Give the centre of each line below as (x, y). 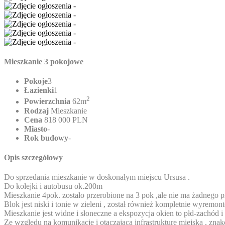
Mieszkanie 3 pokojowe (44, 62)
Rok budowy (46, 138)
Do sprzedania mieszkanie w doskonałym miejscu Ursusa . (97, 177)
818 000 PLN (65, 120)
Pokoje (36, 81)
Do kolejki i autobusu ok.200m (53, 186)
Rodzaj (36, 110)
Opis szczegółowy (33, 157)
